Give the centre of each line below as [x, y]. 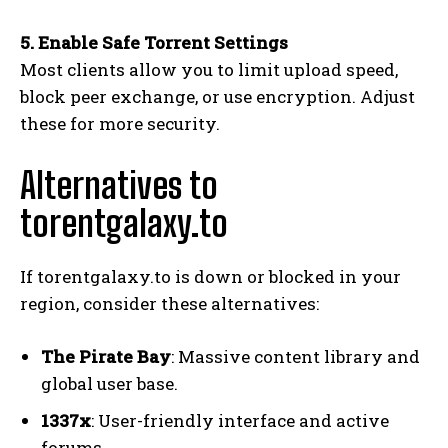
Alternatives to [119, 185]
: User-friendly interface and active [240, 420]
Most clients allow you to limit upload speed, [209, 69]
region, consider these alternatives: [169, 303]
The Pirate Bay [106, 356]
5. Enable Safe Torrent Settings [154, 42]
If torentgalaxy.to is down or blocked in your [210, 276]
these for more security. [120, 123]
